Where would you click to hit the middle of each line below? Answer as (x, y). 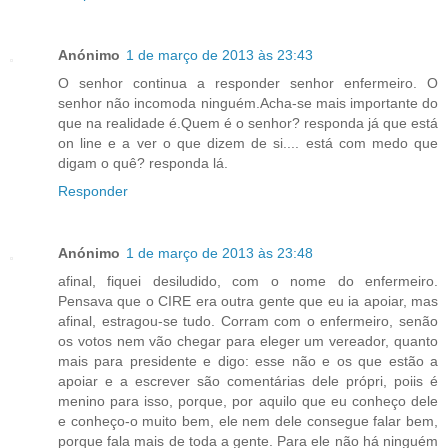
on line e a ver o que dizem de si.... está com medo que (248, 142)
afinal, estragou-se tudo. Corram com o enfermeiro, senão (248, 320)
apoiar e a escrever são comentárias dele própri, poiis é (248, 380)
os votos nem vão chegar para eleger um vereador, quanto (248, 340)
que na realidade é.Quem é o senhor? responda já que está (248, 122)
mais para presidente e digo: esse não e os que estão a (248, 360)
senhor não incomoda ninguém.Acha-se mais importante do (248, 102)
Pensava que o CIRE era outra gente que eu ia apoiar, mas (248, 300)
